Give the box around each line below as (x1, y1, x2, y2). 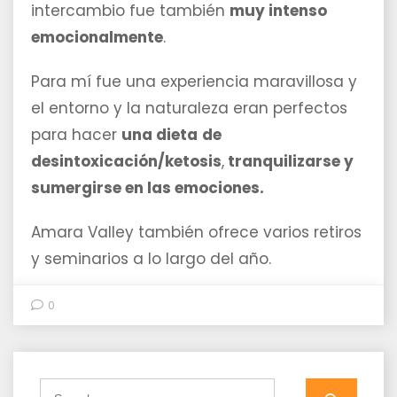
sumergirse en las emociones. (31, 177, 264, 199)
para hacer (31, 124, 121, 146)
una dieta (121, 124, 198, 146)
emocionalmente (31, 27, 163, 49)
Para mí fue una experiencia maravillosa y (31, 71, 357, 93)
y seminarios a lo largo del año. (31, 248, 271, 270)
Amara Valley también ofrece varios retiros (31, 222, 362, 244)
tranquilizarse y (224, 151, 354, 173)
